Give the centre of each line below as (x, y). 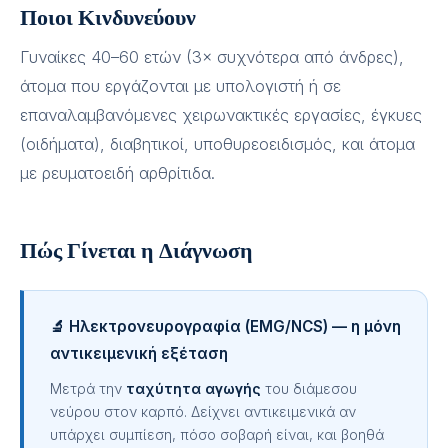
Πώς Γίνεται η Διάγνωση (136, 249)
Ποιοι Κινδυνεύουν (108, 16)
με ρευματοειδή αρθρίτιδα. (117, 173)
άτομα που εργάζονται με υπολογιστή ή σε (180, 86)
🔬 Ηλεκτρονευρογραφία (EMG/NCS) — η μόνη (225, 326)
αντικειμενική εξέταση (139, 353)
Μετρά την (88, 388)
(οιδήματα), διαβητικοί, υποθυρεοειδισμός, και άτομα (217, 144)
